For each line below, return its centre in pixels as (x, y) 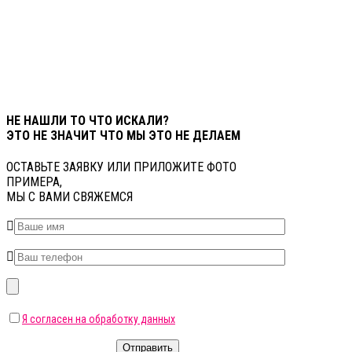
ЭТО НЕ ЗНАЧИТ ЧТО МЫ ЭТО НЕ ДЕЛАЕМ (123, 136)
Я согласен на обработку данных (99, 319)
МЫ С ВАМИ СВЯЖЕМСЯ (70, 197)
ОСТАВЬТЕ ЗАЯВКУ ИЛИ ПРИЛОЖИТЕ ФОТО (121, 167)
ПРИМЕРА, (34, 182)
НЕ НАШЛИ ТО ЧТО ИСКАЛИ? (88, 121)
